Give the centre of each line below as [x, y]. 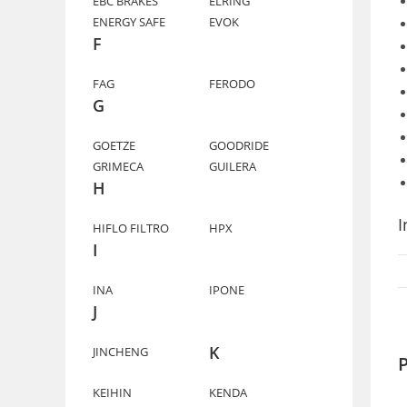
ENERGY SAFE [129, 22]
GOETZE [114, 145]
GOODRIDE [239, 145]
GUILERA [233, 166]
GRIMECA [118, 166]
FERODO [232, 84]
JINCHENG [120, 352]
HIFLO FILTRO [131, 228]
